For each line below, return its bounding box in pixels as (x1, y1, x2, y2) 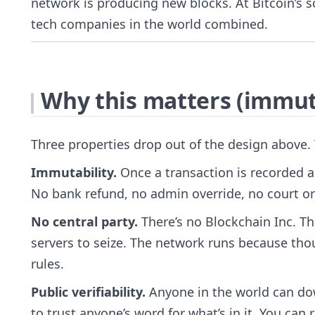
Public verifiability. (31, 283, 146, 300)
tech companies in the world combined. (31, 15, 268, 32)
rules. (31, 255, 64, 272)
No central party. (31, 212, 138, 230)
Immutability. (31, 163, 117, 181)
